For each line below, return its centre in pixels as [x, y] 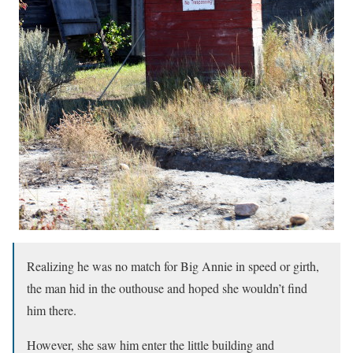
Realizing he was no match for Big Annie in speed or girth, [173, 266]
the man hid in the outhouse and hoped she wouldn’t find [167, 288]
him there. [52, 310]
